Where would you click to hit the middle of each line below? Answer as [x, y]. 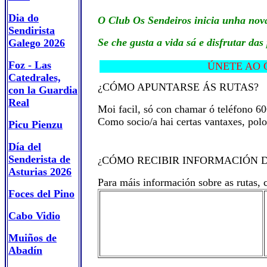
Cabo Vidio [34, 216]
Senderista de [39, 159]
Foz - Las [30, 65]
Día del [25, 147]
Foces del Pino [41, 194]
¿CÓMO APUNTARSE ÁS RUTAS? [178, 87]
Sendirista [32, 30]
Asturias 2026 [40, 172]
